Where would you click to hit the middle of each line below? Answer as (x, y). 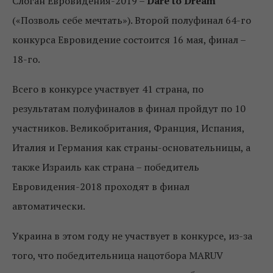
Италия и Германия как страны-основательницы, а (131, 147)
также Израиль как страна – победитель (106, 167)
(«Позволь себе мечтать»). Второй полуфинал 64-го (132, 20)
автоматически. (49, 206)
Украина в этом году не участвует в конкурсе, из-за (132, 236)
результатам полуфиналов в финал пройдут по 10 (129, 108)
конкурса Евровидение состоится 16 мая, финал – (129, 39)
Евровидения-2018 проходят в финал (101, 186)
